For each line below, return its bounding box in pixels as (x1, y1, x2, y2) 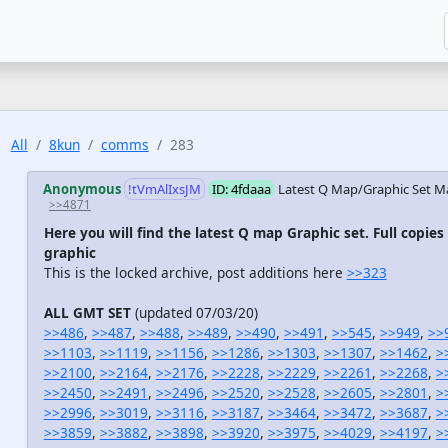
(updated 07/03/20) (130, 303, 258, 323)
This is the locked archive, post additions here (43, 263, 347, 283)
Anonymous (42, 180, 121, 198)
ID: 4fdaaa (211, 180, 271, 198)
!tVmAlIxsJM (127, 180, 201, 198)
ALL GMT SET (43, 303, 131, 323)
